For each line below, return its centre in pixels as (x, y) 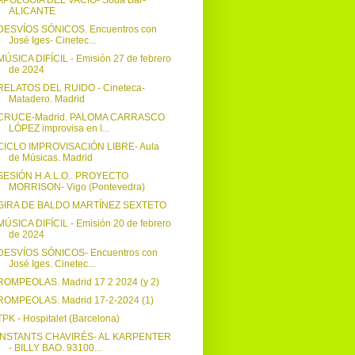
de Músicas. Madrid (50, 158)
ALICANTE (32, 11)
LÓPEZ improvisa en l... (59, 129)
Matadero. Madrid (46, 99)
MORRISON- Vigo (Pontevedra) (76, 187)
